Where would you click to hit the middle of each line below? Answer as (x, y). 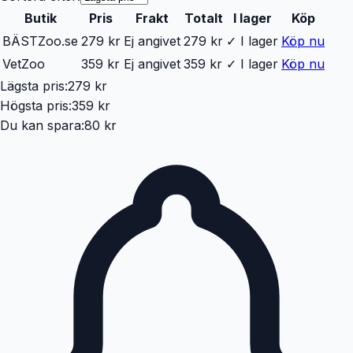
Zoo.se (58, 41)
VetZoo (24, 63)
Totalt (203, 18)
